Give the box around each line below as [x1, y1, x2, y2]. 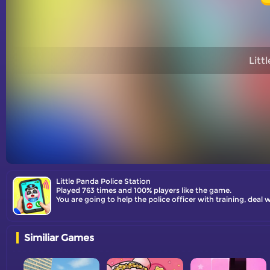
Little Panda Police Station [56, 177, 151, 186]
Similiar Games [24, 232, 94, 243]
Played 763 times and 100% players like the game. [56, 186, 231, 195]
